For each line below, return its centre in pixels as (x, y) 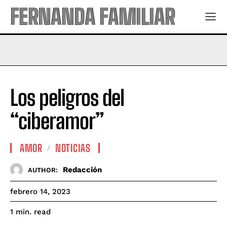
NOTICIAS (73, 148)
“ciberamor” (57, 121)
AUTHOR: (43, 170)
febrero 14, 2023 (40, 192)
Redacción (82, 169)
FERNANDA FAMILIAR (92, 17)
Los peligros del (67, 98)
